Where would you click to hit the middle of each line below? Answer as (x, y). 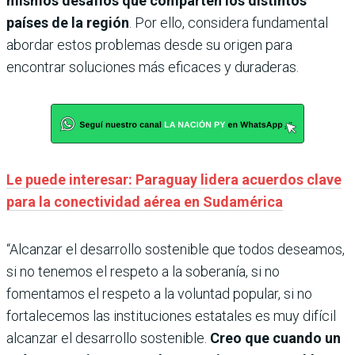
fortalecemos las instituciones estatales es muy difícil (171, 316)
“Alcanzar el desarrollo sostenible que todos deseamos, (176, 250)
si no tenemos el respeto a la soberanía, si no (143, 272)
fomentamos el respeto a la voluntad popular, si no (159, 294)
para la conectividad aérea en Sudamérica (145, 202)
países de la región (68, 23)
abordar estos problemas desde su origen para (149, 45)
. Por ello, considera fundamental (229, 23)
